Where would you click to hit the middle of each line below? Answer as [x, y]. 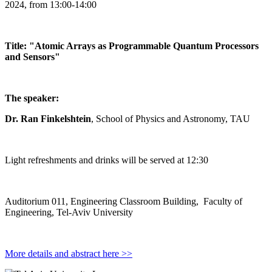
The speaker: [32, 98]
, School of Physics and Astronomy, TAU [171, 119]
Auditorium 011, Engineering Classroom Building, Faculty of [124, 202]
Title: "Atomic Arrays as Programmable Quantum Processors [132, 46]
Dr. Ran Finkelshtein [48, 119]
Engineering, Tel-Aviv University [69, 212]
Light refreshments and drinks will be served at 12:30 [107, 160]
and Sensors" [32, 57]
